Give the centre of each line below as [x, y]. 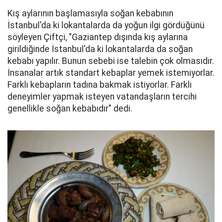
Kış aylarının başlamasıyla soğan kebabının [90, 14]
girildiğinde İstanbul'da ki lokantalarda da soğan [100, 49]
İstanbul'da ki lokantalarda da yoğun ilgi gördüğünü [106, 26]
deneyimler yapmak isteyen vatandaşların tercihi [102, 97]
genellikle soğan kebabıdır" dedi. [70, 109]
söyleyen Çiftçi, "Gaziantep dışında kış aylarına [98, 37]
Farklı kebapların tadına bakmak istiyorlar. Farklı [100, 85]
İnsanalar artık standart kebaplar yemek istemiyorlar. [111, 73]
